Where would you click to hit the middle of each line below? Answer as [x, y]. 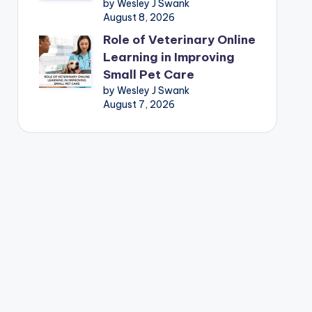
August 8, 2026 [139, 17]
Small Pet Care [148, 74]
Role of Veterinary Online [179, 39]
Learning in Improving [169, 57]
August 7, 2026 [139, 104]
